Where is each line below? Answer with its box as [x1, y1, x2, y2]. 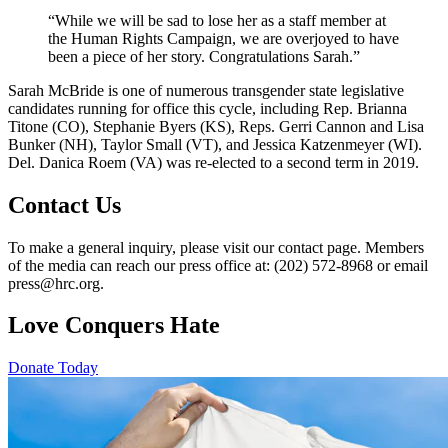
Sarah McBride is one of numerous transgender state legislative [8, 81, 404, 99]
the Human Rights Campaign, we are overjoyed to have [48, 29, 399, 47]
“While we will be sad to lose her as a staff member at [48, 11, 386, 29]
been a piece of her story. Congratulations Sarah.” [48, 47, 360, 65]
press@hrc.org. [8, 274, 104, 292]
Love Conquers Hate [8, 312, 220, 339]
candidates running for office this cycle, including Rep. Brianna [8, 99, 407, 117]
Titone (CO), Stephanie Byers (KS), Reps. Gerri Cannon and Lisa [8, 117, 424, 135]
